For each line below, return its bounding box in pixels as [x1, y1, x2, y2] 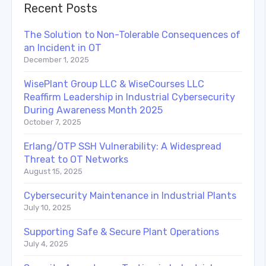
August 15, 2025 [24, 166, 83, 176]
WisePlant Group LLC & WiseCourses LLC [24, 78, 204, 90]
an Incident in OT [24, 42, 102, 53]
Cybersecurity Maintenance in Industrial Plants [24, 189, 236, 201]
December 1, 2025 [24, 55, 89, 64]
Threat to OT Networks [24, 153, 128, 165]
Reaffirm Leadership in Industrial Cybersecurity [24, 91, 235, 103]
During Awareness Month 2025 [24, 104, 163, 116]
